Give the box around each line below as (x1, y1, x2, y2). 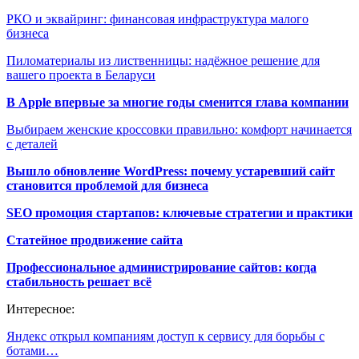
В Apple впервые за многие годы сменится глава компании (6, 95, 349, 110)
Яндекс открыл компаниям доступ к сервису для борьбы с (6, 329, 325, 344)
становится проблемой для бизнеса (6, 179, 208, 193)
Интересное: (6, 302, 75, 317)
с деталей (6, 137, 58, 151)
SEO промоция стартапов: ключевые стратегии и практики (6, 206, 353, 220)
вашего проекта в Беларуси (6, 68, 155, 83)
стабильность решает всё (6, 275, 151, 289)
